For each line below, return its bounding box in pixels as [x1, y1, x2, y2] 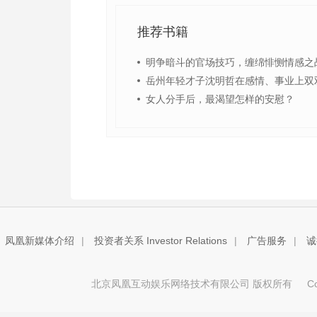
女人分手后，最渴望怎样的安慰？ [146, 93, 294, 105]
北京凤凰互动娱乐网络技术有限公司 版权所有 [91, 278, 292, 289]
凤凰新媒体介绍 [4, 235, 74, 246]
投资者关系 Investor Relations [93, 235, 227, 246]
